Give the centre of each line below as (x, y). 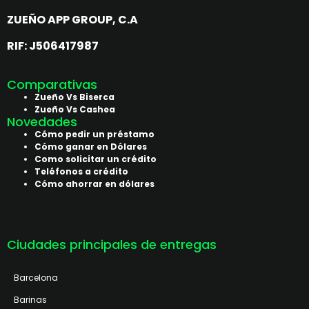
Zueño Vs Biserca (74, 97)
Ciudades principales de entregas (112, 244)
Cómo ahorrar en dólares (94, 183)
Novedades (42, 121)
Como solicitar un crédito (96, 159)
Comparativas (52, 84)
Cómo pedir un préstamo (94, 134)
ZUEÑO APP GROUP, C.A (73, 19)
